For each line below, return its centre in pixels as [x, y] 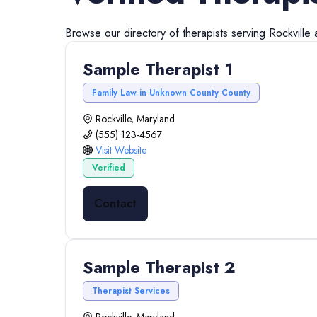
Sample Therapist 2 [159, 267]
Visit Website [121, 150]
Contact [115, 203]
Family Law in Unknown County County [171, 93]
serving [248, 33]
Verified [109, 168]
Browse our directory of [124, 33]
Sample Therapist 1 [158, 69]
